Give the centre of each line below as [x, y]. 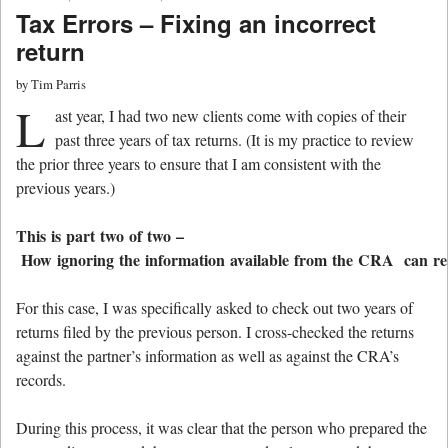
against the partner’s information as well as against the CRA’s [207, 356]
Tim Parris [58, 84]
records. [41, 380]
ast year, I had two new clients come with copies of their [230, 116]
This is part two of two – [100, 236]
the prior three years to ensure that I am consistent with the [198, 164]
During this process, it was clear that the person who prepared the [221, 428]
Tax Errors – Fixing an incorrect [196, 22]
